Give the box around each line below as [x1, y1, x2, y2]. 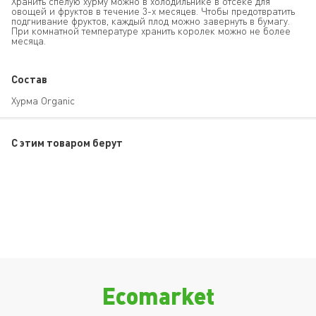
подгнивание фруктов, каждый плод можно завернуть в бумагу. [11, 15, 290, 27]
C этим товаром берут [11, 136, 123, 149]
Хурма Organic [11, 95, 75, 107]
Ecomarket [102, 281, 214, 309]
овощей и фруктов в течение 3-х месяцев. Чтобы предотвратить [11, 5, 295, 17]
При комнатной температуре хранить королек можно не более [11, 25, 291, 37]
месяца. [11, 35, 46, 47]
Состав [11, 73, 47, 85]
